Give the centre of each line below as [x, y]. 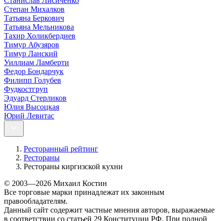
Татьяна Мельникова [39, 27]
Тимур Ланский [31, 53]
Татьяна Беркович [34, 18]
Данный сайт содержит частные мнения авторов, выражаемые [109, 210]
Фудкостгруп [26, 89]
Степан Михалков [34, 9]
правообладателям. [36, 201]
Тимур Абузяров [32, 44]
